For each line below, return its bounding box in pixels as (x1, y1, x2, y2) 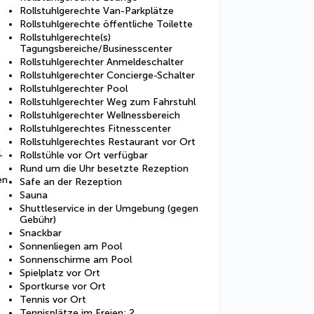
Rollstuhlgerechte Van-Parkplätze (20, 5, 174, 17)
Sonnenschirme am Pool (20, 254, 132, 266)
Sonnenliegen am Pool (20, 240, 122, 252)
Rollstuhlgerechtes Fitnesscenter (20, 123, 171, 135)
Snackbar (20, 227, 62, 239)
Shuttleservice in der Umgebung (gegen (20, 203, 198, 214)
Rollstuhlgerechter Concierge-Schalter (20, 69, 195, 81)
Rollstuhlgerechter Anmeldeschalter (20, 56, 184, 68)
